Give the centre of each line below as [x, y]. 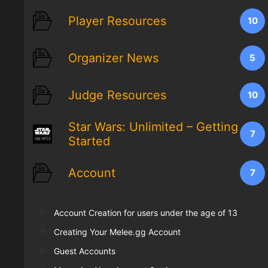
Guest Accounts [85, 251]
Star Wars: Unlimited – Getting [153, 127]
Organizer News [113, 58]
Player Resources [117, 21]
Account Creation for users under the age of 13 [146, 213]
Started [89, 141]
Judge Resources [117, 95]
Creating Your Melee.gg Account [117, 232]
